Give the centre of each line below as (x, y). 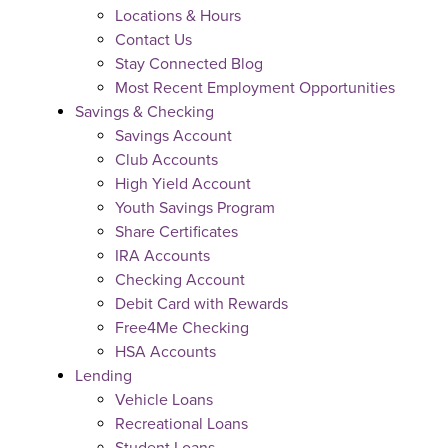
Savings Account (173, 136)
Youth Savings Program (195, 208)
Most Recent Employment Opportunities (255, 88)
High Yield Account (183, 184)
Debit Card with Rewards (201, 304)
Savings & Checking (144, 112)
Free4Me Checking (182, 328)
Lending (103, 376)
